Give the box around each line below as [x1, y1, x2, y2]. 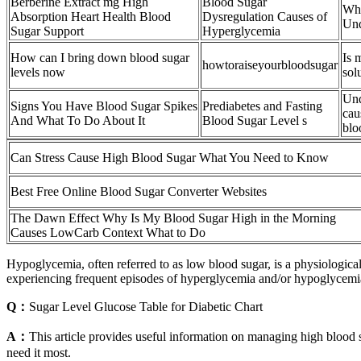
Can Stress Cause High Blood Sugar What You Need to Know [10, 151, 329, 165]
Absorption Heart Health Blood [10, 10, 171, 24]
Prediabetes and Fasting [202, 99, 322, 114]
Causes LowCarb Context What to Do [10, 226, 205, 240]
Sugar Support [10, 24, 84, 39]
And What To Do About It [10, 114, 145, 128]
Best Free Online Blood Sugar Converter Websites [10, 185, 267, 199]
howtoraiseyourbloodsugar [202, 58, 338, 73]
